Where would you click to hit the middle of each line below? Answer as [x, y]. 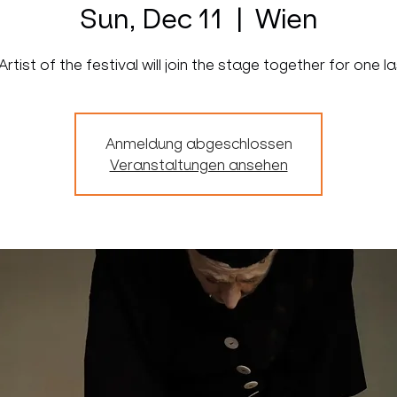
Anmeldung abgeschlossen [198, 144]
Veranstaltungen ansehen [198, 165]
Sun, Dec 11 [151, 19]
